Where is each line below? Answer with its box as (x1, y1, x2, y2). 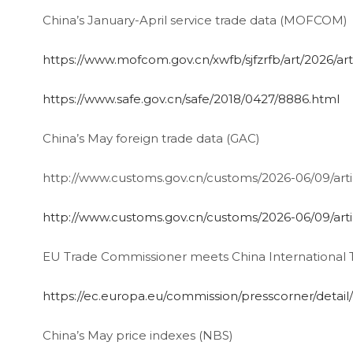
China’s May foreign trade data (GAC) (42, 130, 260, 146)
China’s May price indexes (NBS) (42, 327, 233, 343)
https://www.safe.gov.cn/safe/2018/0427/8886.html (42, 91, 340, 106)
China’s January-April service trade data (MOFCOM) (42, 12, 347, 28)
